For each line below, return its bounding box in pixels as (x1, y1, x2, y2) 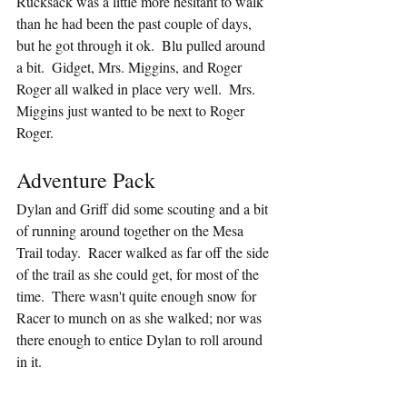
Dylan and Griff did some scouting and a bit (16, 199, 272, 218)
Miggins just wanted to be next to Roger (16, 101, 248, 120)
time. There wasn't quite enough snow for (16, 286, 260, 305)
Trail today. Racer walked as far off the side (16, 243, 273, 262)
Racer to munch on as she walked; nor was (16, 308, 265, 327)
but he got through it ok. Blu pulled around (16, 35, 269, 55)
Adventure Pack (16, 165, 155, 194)
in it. (16, 352, 42, 371)
